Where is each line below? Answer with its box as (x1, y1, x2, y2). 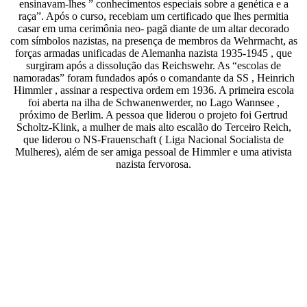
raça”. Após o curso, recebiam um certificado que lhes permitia (19, 10, 288, 22)
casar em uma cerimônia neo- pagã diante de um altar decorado (18, 23, 289, 34)
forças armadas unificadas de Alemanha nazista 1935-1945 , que (15, 47, 292, 59)
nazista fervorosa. (116, 158, 191, 170)
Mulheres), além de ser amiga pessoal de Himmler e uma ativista (15, 146, 292, 158)
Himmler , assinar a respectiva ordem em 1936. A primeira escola (13, 84, 294, 96)
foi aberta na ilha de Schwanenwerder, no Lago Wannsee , (27, 97, 280, 108)
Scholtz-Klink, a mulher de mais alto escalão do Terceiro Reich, (16, 121, 291, 133)
